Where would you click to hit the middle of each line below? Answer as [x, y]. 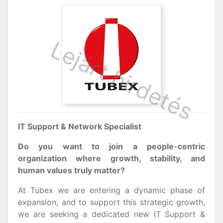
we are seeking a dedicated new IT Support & [111, 214]
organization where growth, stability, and [111, 158]
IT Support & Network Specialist [80, 126]
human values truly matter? [71, 170]
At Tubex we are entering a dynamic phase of [111, 190]
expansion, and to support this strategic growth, [111, 202]
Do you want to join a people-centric [111, 146]
